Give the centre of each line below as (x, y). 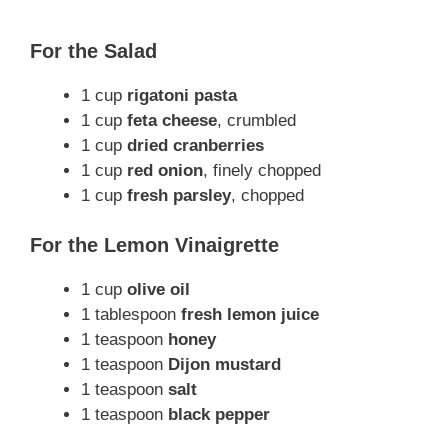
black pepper (219, 415)
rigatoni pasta (182, 95)
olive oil (158, 290)
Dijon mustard (224, 365)
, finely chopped (262, 170)
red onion (165, 170)
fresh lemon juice (250, 315)
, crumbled (256, 120)
